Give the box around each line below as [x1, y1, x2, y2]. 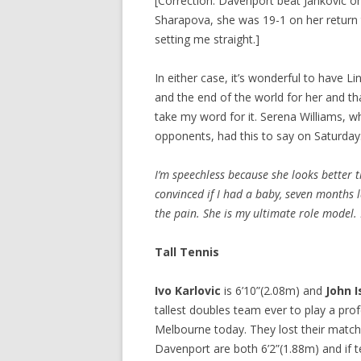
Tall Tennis [155, 244, 219, 259]
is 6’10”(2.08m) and [221, 283, 326, 298]
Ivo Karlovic [155, 283, 221, 298]
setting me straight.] [155, 31, 259, 47]
